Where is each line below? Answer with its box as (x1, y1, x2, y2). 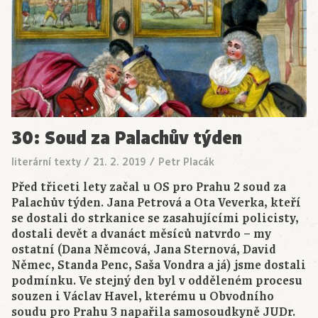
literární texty (11, 155, 81, 170)
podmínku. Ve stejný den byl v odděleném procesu (11, 273, 302, 290)
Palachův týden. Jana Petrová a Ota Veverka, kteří (11, 195, 301, 212)
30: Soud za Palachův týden (11, 125, 242, 151)
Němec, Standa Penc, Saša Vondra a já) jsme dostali (11, 258, 306, 274)
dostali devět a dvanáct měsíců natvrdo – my (11, 226, 271, 243)
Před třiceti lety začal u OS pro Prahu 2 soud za (11, 180, 286, 196)
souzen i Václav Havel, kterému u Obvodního (11, 289, 274, 305)
